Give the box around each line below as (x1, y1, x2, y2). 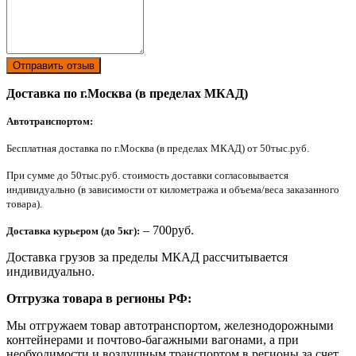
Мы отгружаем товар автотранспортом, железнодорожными (6, 318, 334, 332)
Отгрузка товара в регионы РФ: (6, 291, 192, 305)
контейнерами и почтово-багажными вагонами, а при (6, 332, 299, 346)
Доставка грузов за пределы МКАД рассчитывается (6, 250, 288, 264)
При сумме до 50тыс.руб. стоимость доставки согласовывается (6, 168, 288, 181)
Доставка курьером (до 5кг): (6, 224, 140, 237)
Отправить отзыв (13, 59, 95, 72)
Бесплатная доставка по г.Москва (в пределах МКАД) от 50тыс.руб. (6, 141, 309, 154)
